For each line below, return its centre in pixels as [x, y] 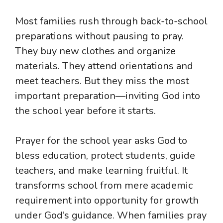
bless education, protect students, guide [105, 155]
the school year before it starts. [85, 111]
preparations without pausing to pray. [99, 36]
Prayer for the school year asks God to [101, 140]
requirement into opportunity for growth [107, 200]
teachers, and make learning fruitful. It [101, 170]
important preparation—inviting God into [108, 96]
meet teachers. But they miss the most [102, 81]
